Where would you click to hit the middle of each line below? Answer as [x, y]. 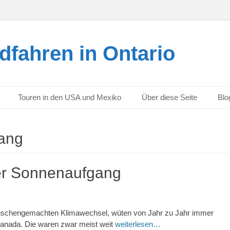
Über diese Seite [169, 97]
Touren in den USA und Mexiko [70, 97]
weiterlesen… [138, 224]
